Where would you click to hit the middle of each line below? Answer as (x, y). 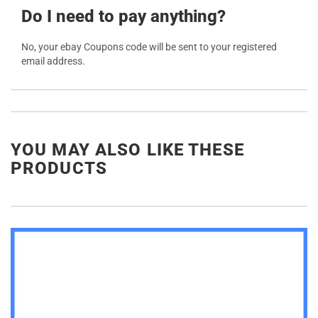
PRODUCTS (59, 169)
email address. (53, 61)
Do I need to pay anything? (124, 17)
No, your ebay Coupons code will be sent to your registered (149, 47)
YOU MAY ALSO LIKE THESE (127, 150)
